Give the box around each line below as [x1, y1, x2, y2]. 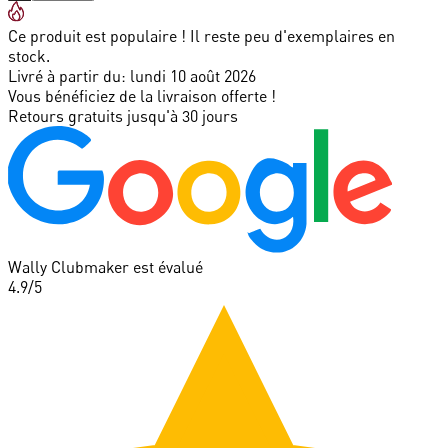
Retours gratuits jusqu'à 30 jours [8, 105, 238, 126]
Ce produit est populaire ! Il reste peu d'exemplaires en [8, 25, 395, 46]
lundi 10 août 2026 [130, 65, 256, 86]
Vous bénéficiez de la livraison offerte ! [8, 85, 276, 106]
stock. [8, 45, 50, 66]
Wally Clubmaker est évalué [8, 256, 203, 277]
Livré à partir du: [8, 65, 126, 86]
